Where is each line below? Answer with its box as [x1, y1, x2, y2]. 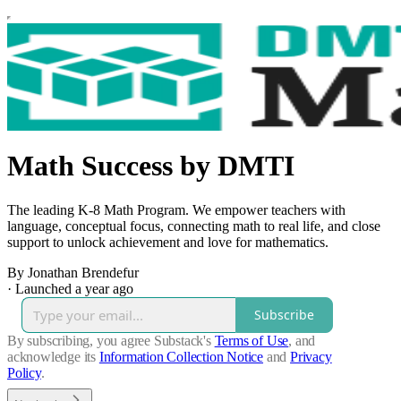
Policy [7, 364, 41, 380]
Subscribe [254, 306, 314, 324]
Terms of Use [214, 332, 289, 348]
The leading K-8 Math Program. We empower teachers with [7, 201, 346, 218]
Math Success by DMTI [7, 149, 294, 183]
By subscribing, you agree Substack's [7, 332, 211, 348]
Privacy [290, 348, 332, 364]
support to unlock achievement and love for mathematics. [7, 234, 328, 250]
